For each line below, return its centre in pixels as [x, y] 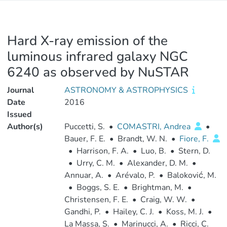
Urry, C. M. [96, 163]
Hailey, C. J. [133, 212]
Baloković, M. [192, 175]
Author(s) [25, 127]
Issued [20, 115]
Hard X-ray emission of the [87, 41]
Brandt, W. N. [142, 139]
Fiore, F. [195, 139]
